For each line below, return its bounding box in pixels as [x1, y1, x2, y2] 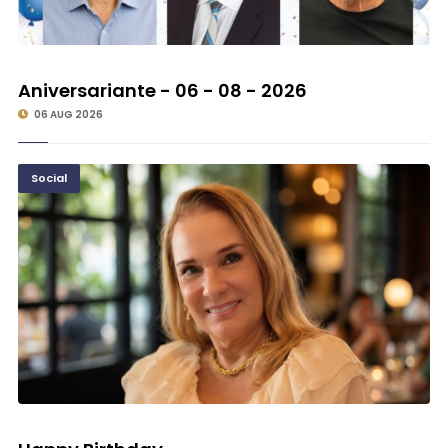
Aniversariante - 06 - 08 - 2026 [17, 78, 307, 104]
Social [30, 170, 67, 187]
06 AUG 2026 [31, 107, 103, 123]
